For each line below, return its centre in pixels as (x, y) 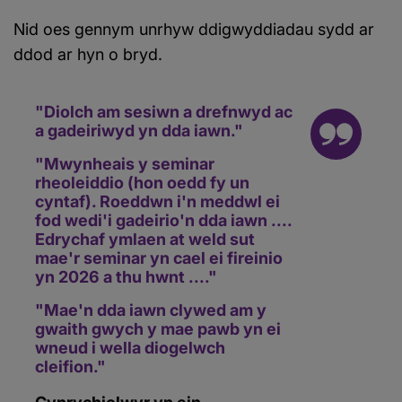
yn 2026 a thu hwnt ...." (126, 277)
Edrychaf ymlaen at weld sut (145, 239)
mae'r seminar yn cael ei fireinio (159, 258)
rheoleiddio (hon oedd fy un (142, 183)
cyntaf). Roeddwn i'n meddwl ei (157, 201)
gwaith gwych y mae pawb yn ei (158, 329)
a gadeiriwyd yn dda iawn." (139, 131)
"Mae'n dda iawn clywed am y (151, 310)
